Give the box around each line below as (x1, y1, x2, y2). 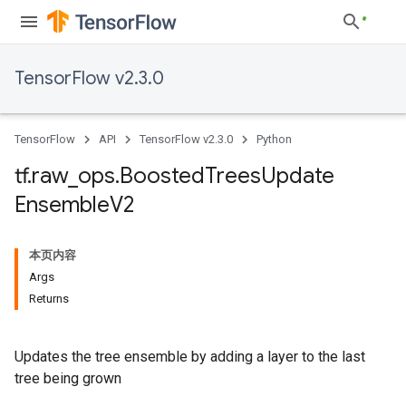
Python (256, 132, 292, 146)
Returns (29, 292, 69, 305)
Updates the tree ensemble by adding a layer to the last (14, 348, 365, 365)
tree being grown (14, 370, 121, 387)
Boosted (120, 162, 205, 189)
